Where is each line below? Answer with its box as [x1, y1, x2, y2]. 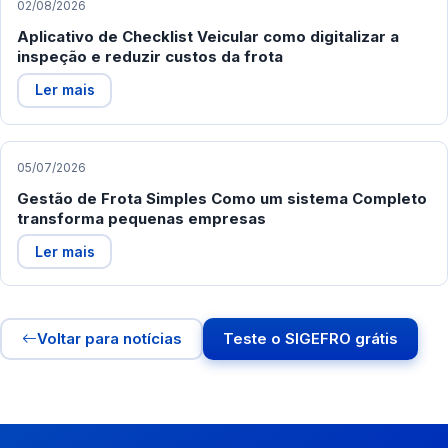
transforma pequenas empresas [17, 208, 266, 228]
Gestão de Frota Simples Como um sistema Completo [17, 188, 427, 208]
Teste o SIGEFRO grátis [223, 329, 398, 349]
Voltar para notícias [36, 329, 182, 349]
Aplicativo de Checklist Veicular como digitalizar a [17, 27, 399, 47]
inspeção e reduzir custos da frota [17, 47, 283, 67]
